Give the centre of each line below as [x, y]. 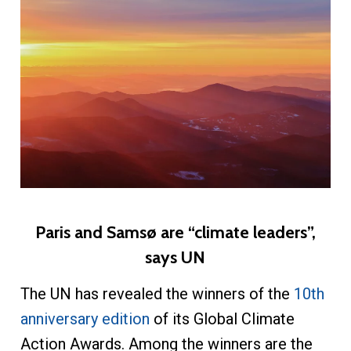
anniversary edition [85, 319]
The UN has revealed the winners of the [157, 294]
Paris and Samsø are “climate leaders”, [175, 232]
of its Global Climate [222, 319]
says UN [175, 257]
